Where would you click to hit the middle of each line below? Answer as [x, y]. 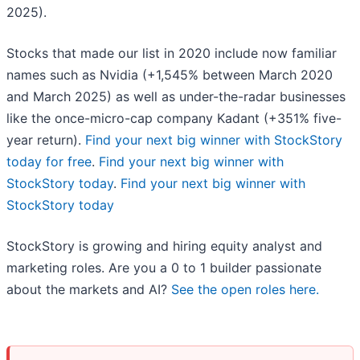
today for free [49, 161]
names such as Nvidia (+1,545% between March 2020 [170, 74]
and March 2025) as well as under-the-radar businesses [176, 96]
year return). [46, 139]
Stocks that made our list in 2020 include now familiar [172, 53]
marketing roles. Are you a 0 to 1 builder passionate [164, 267]
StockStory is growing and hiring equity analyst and [164, 245]
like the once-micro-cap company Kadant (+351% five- [174, 118]
